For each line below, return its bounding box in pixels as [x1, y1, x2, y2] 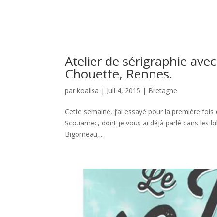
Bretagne [148, 86, 178, 95]
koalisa [77, 86, 99, 95]
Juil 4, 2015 [107, 86, 141, 95]
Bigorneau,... [65, 129, 104, 139]
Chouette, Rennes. [65, 65, 173, 83]
